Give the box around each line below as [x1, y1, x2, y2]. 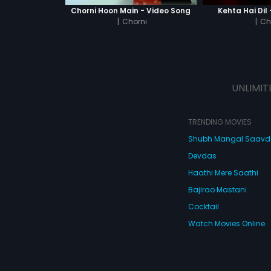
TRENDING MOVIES [188, 117, 252, 127]
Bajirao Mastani [188, 184, 247, 195]
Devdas [188, 151, 217, 161]
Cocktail [188, 201, 219, 212]
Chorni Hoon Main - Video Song [71, 5, 191, 16]
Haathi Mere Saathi [188, 168, 258, 178]
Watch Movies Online [188, 218, 265, 229]
